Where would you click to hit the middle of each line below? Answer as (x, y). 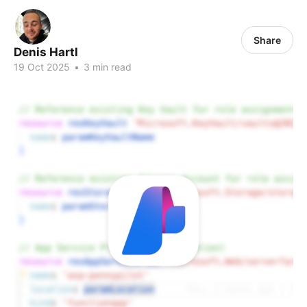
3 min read (106, 67)
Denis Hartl (46, 52)
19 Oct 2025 (42, 67)
